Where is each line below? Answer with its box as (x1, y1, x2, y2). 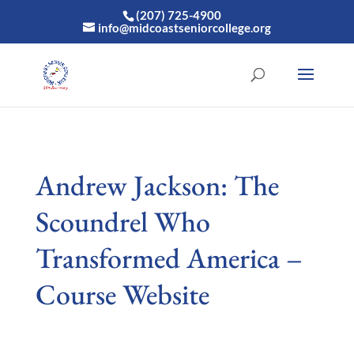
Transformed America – (35, 239, 303, 277)
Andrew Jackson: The (35, 167, 279, 204)
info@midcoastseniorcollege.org (97, 21, 271, 36)
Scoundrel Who (35, 203, 210, 240)
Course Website (35, 276, 209, 313)
